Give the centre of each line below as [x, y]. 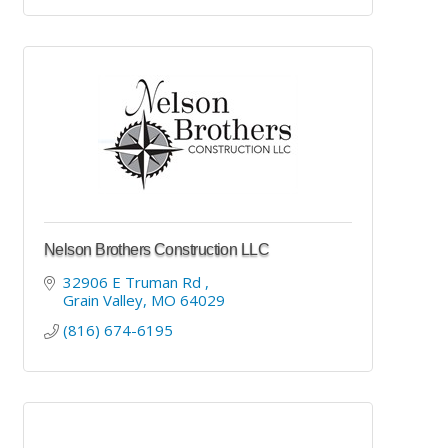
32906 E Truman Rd [133, 281]
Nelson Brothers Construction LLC [157, 249]
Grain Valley [102, 299]
